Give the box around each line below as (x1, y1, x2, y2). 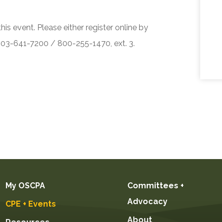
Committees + (127, 180, 184, 190)
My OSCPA (5, 180, 45, 190)
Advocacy (127, 196, 167, 206)
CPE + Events (5, 199, 56, 209)
